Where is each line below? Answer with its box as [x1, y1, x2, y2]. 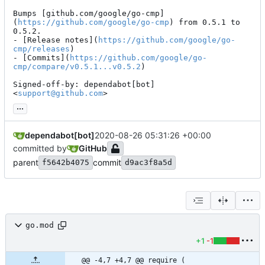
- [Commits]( [13, 53, 70, 62]
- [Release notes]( [13, 35, 98, 44]
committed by [13, 143, 67, 153]
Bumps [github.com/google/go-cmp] [13, 8, 164, 18]
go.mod [25, 221, 54, 230]
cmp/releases [13, 44, 70, 53]
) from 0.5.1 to [169, 17, 240, 27]
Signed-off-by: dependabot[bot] [13, 79, 155, 89]
